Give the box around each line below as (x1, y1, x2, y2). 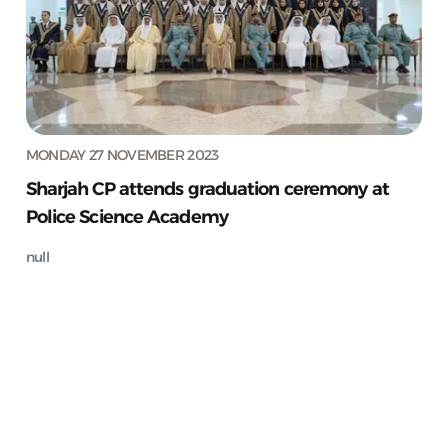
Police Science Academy (25, 205, 228, 228)
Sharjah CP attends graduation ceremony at (25, 177, 389, 200)
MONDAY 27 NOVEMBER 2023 (25, 145, 219, 164)
